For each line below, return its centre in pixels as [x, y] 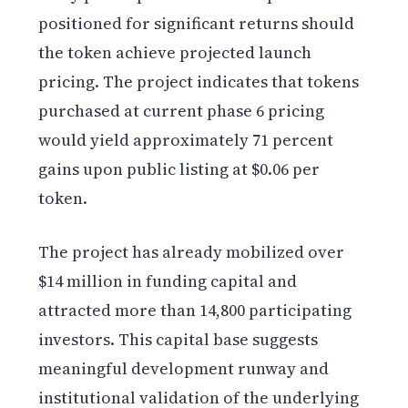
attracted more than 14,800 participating [195, 310]
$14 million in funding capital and [168, 280]
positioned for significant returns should [197, 23]
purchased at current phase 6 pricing [182, 110]
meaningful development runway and [184, 368]
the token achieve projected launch [175, 52]
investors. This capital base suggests [178, 339]
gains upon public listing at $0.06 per [179, 168]
